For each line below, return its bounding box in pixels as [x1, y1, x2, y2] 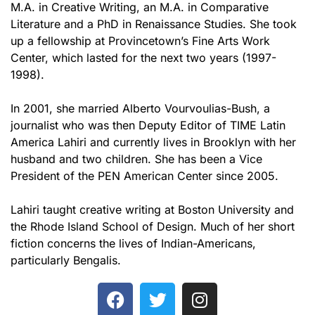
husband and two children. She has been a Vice [11, 151, 262, 166]
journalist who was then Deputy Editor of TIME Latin [11, 117, 285, 132]
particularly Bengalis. [11, 252, 121, 267]
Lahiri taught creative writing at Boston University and [11, 202, 294, 217]
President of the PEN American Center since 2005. [11, 168, 278, 183]
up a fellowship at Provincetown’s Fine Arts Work [11, 33, 270, 48]
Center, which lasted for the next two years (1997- [11, 50, 276, 65]
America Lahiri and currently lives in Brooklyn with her [11, 134, 296, 149]
